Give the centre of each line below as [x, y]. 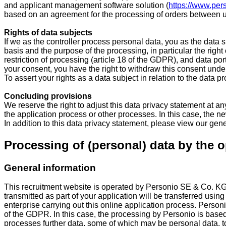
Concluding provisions [48, 96]
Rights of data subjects [48, 32]
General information [50, 167]
